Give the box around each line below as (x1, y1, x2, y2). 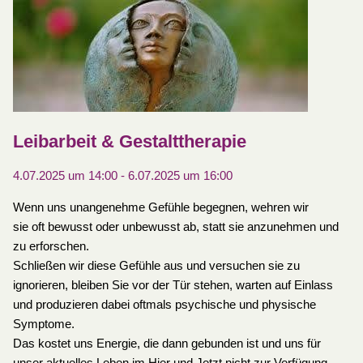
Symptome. (12, 318, 75, 331)
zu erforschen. (12, 240, 89, 254)
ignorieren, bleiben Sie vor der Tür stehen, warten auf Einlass (12, 279, 333, 293)
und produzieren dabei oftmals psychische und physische (12, 298, 316, 312)
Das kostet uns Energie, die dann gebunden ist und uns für (12, 337, 321, 351)
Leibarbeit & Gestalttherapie (12, 131, 246, 152)
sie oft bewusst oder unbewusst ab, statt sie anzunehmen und (12, 220, 339, 234)
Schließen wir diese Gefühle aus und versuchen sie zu (12, 259, 300, 273)
